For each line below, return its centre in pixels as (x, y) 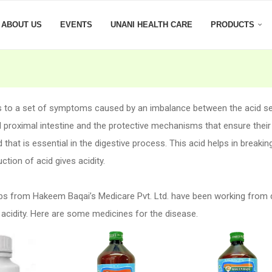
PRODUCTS (233, 25)
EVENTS (76, 25)
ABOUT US (22, 25)
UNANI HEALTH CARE (151, 25)
